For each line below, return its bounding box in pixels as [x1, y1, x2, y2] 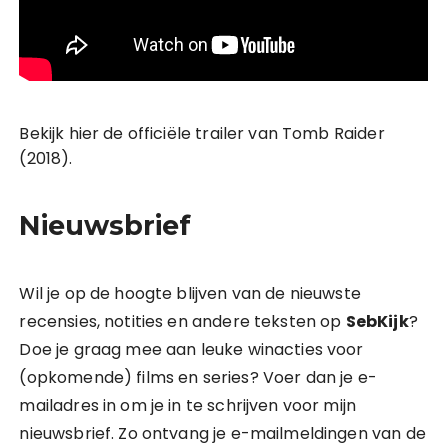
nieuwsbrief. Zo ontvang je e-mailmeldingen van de [19, 422, 426, 446]
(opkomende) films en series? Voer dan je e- [19, 366, 377, 390]
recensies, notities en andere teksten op [19, 310, 346, 334]
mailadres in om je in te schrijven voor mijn [19, 394, 357, 418]
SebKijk [345, 310, 409, 334]
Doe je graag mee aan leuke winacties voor [19, 338, 364, 362]
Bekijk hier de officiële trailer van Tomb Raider [19, 122, 385, 146]
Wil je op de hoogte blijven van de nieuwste [19, 282, 361, 306]
